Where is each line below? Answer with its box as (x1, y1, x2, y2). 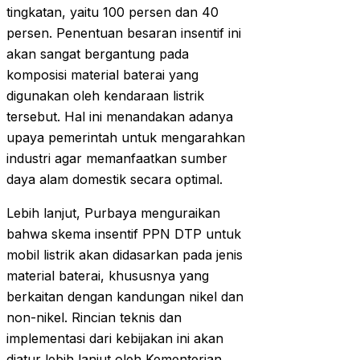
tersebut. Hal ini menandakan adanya (6, 108, 233, 125)
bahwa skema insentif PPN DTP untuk (6, 226, 241, 243)
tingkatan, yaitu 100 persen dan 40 (6, 4, 219, 21)
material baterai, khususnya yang (6, 268, 209, 284)
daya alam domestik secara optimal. (6, 171, 223, 188)
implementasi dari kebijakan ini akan (6, 330, 223, 347)
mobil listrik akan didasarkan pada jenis (6, 247, 243, 264)
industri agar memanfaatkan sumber (6, 150, 227, 167)
